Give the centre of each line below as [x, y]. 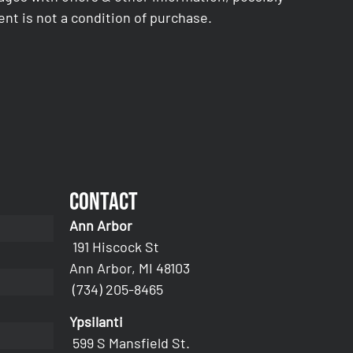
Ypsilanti [97, 322]
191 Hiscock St [116, 246]
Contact [104, 202]
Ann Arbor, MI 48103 [130, 268]
